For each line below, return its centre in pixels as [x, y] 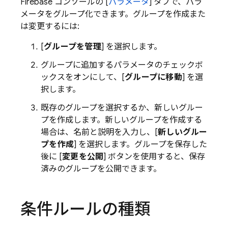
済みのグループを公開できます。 [101, 169]
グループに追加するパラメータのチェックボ [122, 65]
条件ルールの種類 [85, 209]
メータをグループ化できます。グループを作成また [113, 15]
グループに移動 [153, 78]
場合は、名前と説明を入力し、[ [99, 133]
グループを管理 [73, 47]
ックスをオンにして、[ [83, 78]
